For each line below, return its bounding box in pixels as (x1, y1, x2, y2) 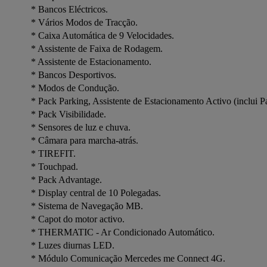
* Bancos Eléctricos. (31, 4, 108, 14)
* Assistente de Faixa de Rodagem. (31, 44, 163, 54)
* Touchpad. (31, 162, 78, 172)
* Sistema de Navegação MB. (31, 201, 143, 211)
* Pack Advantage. (31, 175, 102, 185)
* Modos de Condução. (31, 83, 119, 93)
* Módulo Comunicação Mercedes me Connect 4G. (31, 253, 225, 263)
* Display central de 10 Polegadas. (31, 188, 161, 198)
